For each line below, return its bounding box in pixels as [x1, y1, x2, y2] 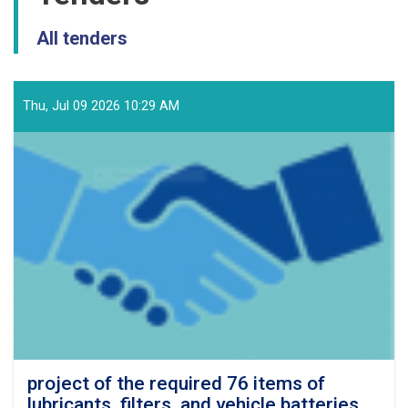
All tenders [36, 27, 127, 49]
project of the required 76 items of [27, 372, 325, 394]
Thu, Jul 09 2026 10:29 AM [23, 98, 179, 114]
